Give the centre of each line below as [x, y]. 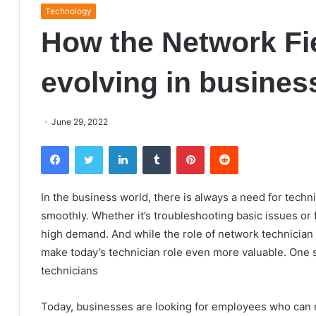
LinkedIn [154, 145]
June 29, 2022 [80, 122]
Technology [68, 11]
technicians [69, 271]
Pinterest [224, 145]
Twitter [118, 145]
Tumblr [185, 145]
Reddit [252, 145]
